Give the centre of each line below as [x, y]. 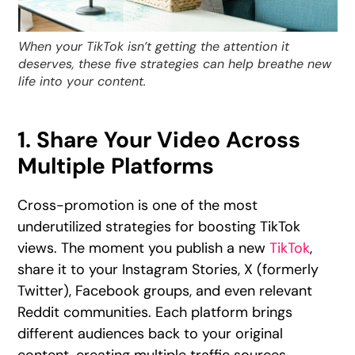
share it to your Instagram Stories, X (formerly [168, 270]
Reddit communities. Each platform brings [155, 313]
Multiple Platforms [116, 166]
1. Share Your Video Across [159, 140]
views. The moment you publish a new [144, 248]
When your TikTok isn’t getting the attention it [153, 47]
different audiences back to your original [151, 334]
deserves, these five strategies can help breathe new [174, 64]
